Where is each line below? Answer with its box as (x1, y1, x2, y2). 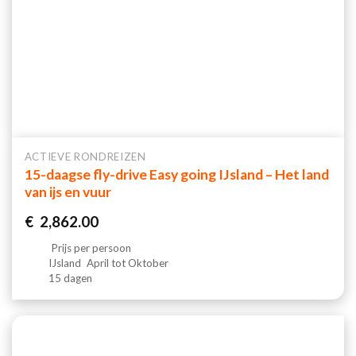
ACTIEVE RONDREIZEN (24, 150, 146, 164)
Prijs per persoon (49, 242, 134, 255)
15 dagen (48, 272, 93, 285)
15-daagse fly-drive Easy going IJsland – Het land (24, 165, 329, 183)
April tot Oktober (84, 257, 169, 270)
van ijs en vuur (24, 183, 111, 200)
